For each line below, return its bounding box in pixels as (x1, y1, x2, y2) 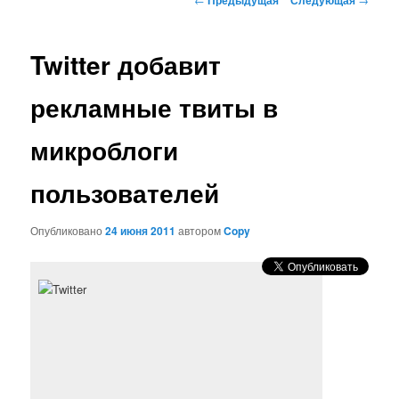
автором (178, 222, 224, 238)
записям (193, 26, 239, 44)
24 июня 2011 (105, 222, 176, 239)
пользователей (30, 175, 220, 212)
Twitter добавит (30, 46, 222, 84)
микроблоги (30, 132, 179, 169)
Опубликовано (30, 222, 106, 238)
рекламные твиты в (30, 89, 279, 126)
